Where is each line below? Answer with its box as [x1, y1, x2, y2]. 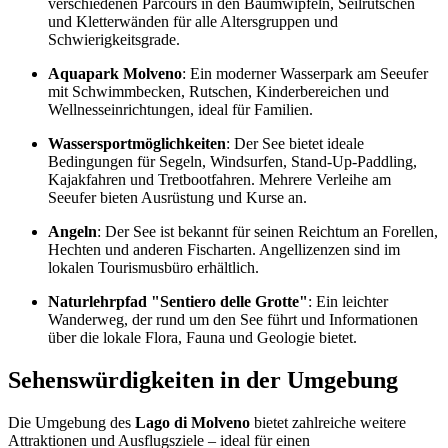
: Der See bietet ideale [226, 134, 364, 152]
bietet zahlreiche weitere [250, 413, 406, 431]
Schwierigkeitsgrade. [48, 30, 180, 48]
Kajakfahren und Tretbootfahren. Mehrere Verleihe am [48, 170, 391, 188]
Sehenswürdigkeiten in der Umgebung [8, 366, 398, 393]
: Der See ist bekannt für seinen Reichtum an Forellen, [97, 222, 438, 240]
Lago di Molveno [135, 413, 250, 431]
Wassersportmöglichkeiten [48, 134, 226, 152]
